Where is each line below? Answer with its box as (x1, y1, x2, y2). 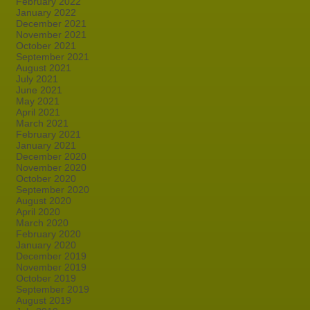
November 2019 (16, 262, 86, 273)
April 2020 (16, 206, 60, 217)
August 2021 (16, 62, 71, 73)
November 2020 (16, 162, 86, 173)
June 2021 (16, 84, 62, 95)
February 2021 (16, 129, 81, 140)
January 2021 (16, 140, 76, 151)
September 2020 (16, 184, 89, 195)
